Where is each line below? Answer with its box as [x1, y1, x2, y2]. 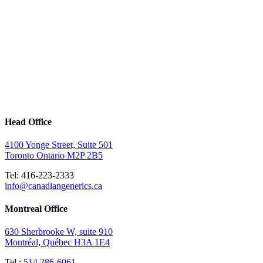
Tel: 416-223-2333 [5, 170, 74, 180]
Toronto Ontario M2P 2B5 [5, 150, 103, 160]
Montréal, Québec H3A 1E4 [5, 237, 110, 248]
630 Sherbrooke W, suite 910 [5, 227, 113, 237]
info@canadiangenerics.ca [5, 180, 102, 191]
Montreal [5, 204, 42, 214]
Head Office [5, 116, 52, 127]
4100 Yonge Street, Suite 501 [5, 139, 113, 150]
